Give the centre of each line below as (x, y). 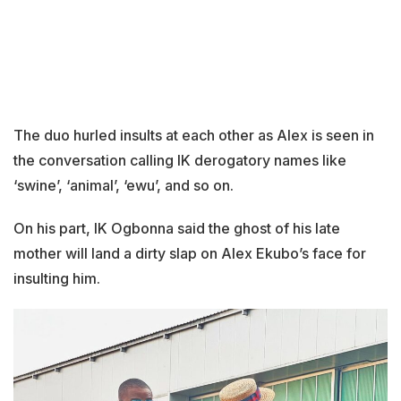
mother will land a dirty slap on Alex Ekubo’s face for (190, 254)
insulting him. (57, 279)
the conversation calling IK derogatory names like (180, 161)
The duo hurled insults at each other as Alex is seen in (194, 136)
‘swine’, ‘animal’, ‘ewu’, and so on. (124, 186)
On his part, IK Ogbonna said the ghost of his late (177, 229)
